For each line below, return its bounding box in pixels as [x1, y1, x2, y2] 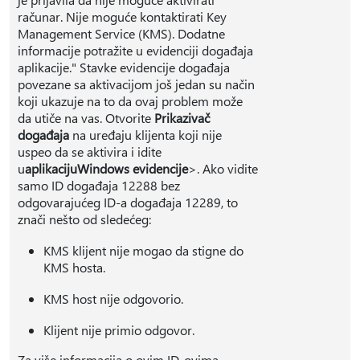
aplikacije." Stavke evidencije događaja [18, 59, 230, 76]
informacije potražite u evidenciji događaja [18, 42, 253, 59]
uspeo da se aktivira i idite [18, 143, 162, 160]
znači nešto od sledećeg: [18, 211, 151, 227]
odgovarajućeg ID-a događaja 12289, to [18, 194, 238, 211]
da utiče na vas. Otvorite [18, 109, 154, 126]
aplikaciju [25, 160, 77, 177]
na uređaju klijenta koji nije [69, 126, 222, 143]
